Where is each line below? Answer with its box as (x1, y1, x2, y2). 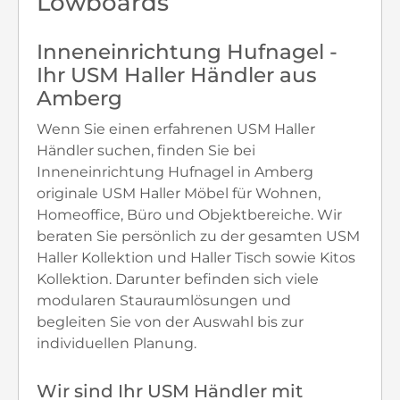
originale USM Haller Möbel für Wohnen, (37, 185, 321, 202)
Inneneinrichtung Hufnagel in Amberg (37, 163, 313, 180)
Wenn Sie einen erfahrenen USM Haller (37, 121, 315, 137)
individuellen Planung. (37, 335, 196, 352)
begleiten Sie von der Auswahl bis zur (37, 313, 304, 330)
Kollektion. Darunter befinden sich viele (37, 271, 319, 287)
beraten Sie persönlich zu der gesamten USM (37, 228, 360, 245)
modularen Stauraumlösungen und (37, 292, 291, 309)
